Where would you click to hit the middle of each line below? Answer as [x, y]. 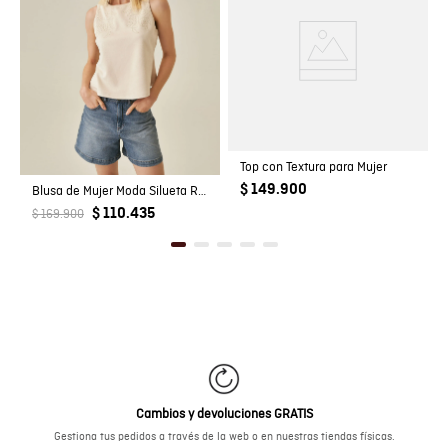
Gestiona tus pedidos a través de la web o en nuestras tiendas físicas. [224, 437]
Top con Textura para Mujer [313, 168]
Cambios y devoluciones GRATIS [224, 415]
